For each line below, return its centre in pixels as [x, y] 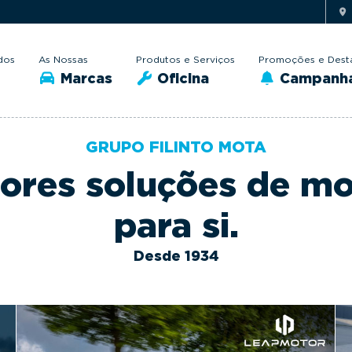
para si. [176, 225]
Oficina [181, 78]
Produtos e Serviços [185, 59]
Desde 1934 [176, 256]
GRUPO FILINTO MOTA [176, 147]
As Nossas [63, 59]
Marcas [84, 78]
